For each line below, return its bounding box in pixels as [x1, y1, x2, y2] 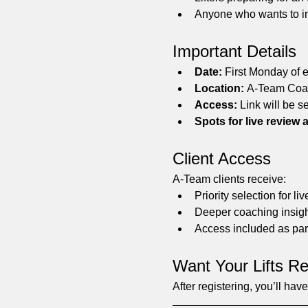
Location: [194, 82, 244, 95]
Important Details [172, 42, 296, 61]
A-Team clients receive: [172, 173, 286, 186]
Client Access [172, 149, 271, 168]
